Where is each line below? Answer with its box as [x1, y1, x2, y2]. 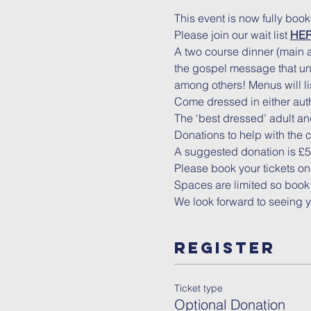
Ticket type [174, 281, 223, 294]
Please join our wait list [174, 27, 290, 42]
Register [174, 237, 276, 258]
